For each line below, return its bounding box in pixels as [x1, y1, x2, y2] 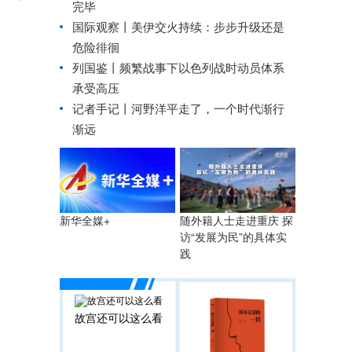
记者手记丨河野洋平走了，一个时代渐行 [72, 103, 284, 115]
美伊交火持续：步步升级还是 [131, 21, 284, 33]
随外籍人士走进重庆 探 [180, 214, 293, 226]
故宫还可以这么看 [75, 312, 163, 324]
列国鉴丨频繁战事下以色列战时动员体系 [72, 62, 284, 74]
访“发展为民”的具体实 [180, 231, 287, 243]
